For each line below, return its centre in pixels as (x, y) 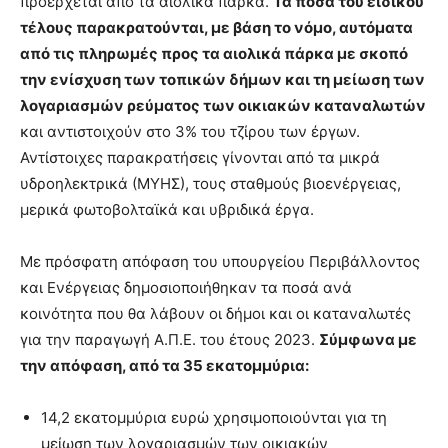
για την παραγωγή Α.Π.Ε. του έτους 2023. (169, 340)
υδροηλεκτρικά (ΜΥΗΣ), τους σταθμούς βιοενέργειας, (210, 184)
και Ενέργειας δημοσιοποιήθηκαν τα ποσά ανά (186, 288)
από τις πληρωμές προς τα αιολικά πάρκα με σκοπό (214, 54)
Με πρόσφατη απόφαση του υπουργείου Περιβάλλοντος (220, 262)
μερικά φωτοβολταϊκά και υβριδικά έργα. (167, 210)
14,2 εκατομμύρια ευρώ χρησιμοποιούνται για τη (214, 418)
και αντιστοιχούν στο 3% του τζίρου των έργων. (190, 132)
